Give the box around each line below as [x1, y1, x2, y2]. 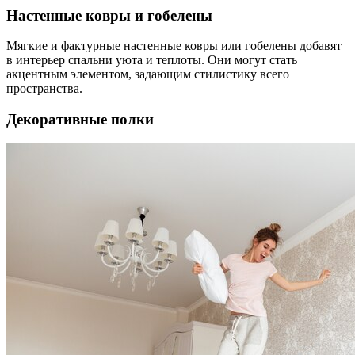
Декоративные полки [6, 111, 154, 128]
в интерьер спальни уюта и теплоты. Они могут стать [6, 53, 297, 67]
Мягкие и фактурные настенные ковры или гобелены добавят [6, 39, 342, 53]
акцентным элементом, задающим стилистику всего [6, 67, 289, 82]
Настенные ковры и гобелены [6, 6, 212, 24]
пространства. [6, 82, 82, 96]
